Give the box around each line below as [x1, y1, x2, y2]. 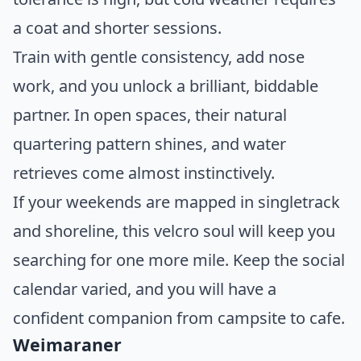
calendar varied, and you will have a [13, 277, 276, 300]
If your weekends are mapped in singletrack [13, 190, 340, 213]
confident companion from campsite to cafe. [13, 306, 345, 329]
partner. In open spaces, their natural [13, 103, 287, 126]
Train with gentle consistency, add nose [13, 45, 305, 68]
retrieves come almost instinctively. [13, 161, 275, 184]
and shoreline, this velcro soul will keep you [13, 219, 335, 242]
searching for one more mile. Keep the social [13, 248, 345, 271]
